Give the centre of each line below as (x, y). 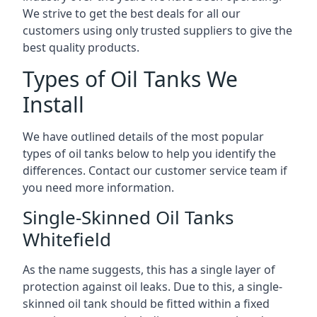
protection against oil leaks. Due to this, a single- (152, 287)
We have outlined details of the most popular (143, 137)
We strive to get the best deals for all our (132, 13)
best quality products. (81, 47)
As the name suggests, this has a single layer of (149, 270)
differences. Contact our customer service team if (155, 171)
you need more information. (98, 188)
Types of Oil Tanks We (130, 79)
